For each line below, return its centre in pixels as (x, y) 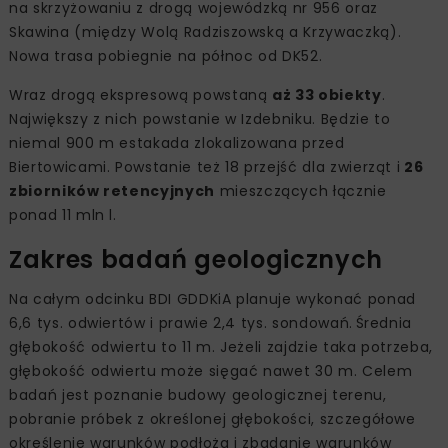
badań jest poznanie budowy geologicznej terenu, (198, 394)
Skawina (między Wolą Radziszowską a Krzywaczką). (205, 31)
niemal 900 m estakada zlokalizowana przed (177, 142)
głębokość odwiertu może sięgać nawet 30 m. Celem (211, 370)
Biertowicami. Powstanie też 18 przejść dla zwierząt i (205, 166)
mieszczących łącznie (300, 190)
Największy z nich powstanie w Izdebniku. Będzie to (200, 118)
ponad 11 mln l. (63, 214)
